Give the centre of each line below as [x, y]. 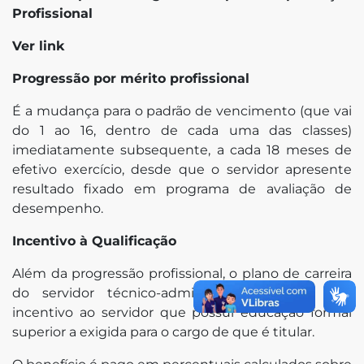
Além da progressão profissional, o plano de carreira [182, 273]
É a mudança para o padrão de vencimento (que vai [182, 110]
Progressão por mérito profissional [131, 78]
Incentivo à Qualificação [94, 240]
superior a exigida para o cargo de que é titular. [163, 331]
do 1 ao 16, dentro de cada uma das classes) [182, 130]
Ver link [38, 45]
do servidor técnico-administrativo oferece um [182, 292]
